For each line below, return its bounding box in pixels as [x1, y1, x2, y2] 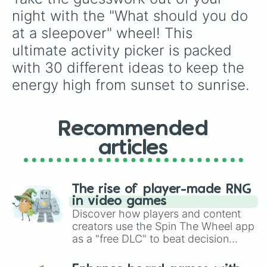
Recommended [58, 120, 209, 139]
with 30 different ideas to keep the [12, 59, 249, 76]
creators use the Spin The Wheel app [72, 220, 254, 232]
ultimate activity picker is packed [12, 42, 236, 59]
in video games [72, 195, 167, 207]
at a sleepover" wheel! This [12, 24, 197, 42]
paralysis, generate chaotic [72, 245, 205, 257]
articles [99, 139, 168, 158]
